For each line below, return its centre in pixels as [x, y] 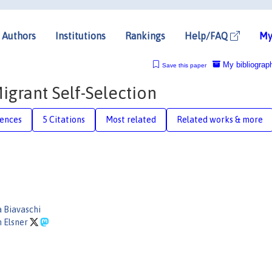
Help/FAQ [207, 36]
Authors [19, 36]
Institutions [80, 36]
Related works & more [220, 119]
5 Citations [64, 119]
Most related [131, 119]
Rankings [145, 36]
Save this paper [184, 65]
